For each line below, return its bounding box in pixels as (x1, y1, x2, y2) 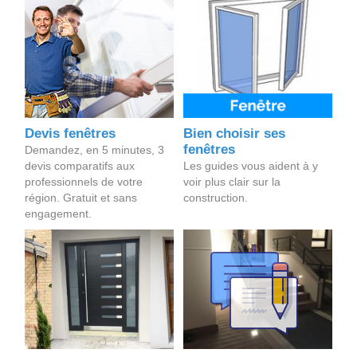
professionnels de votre (24, 175, 143, 189)
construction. (183, 191, 249, 205)
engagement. (24, 207, 92, 221)
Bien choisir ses (183, 126, 286, 142)
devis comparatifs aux (24, 159, 135, 173)
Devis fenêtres (24, 126, 116, 142)
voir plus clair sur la (183, 175, 281, 189)
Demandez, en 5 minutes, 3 (24, 143, 164, 157)
